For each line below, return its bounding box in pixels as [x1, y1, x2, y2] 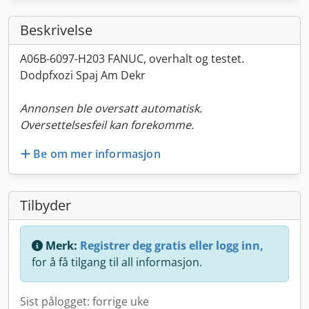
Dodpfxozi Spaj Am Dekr [20, 68, 146, 83]
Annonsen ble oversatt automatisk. [20, 101, 202, 116]
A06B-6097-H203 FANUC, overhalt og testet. [20, 51, 244, 66]
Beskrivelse [20, 21, 92, 39]
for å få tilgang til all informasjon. [32, 254, 202, 270]
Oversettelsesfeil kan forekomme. [20, 117, 194, 132]
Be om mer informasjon [33, 146, 161, 161]
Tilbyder [20, 195, 71, 215]
